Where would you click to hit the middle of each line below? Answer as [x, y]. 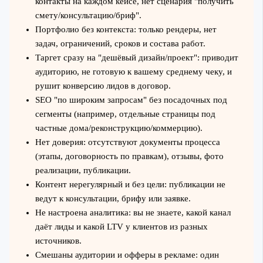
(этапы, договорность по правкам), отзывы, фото [129, 156]
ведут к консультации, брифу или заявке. [113, 198]
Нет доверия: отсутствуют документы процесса [127, 142]
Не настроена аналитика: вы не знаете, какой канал [133, 212]
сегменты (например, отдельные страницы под [125, 114]
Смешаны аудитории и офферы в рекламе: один [127, 254]
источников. [58, 240]
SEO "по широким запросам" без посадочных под [131, 100]
